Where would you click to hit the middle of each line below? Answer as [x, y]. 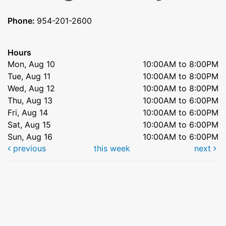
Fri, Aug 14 [28, 112]
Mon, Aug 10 [31, 64]
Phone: [22, 20]
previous [28, 148]
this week [112, 148]
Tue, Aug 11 [29, 76]
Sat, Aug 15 [29, 124]
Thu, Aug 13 [30, 100]
